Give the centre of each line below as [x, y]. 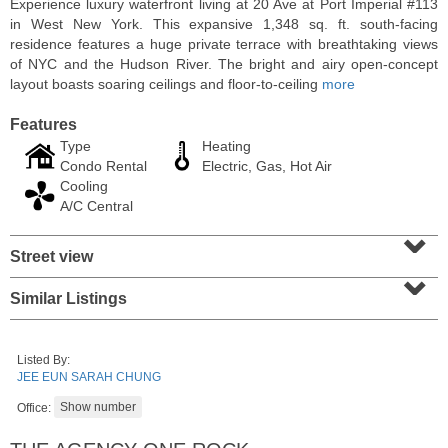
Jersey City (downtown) [126, 350]
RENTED [104, 298]
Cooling [84, 186]
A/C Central [96, 206]
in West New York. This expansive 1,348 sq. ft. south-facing [224, 24]
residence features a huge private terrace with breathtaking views [224, 44]
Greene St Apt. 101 [125, 333]
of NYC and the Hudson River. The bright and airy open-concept [224, 64]
